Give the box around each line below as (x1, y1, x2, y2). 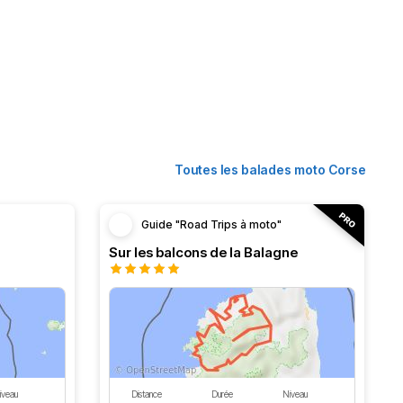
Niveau (282, 389, 308, 399)
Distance (130, 389, 162, 399)
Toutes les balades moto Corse (175, 162, 366, 177)
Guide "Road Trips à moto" (141, 218, 282, 231)
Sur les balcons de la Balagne (109, 244, 298, 261)
